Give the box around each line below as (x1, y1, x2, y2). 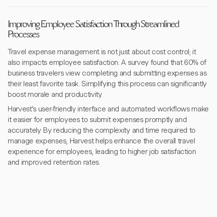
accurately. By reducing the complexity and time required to (8, 126, 196, 135)
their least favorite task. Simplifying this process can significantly (8, 79, 207, 88)
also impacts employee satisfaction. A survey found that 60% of (8, 58, 207, 67)
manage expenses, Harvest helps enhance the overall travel (8, 137, 195, 145)
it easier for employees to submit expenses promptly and (8, 115, 187, 124)
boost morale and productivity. (8, 90, 103, 99)
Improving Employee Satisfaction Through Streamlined (8, 21, 179, 30)
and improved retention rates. (8, 158, 100, 167)
